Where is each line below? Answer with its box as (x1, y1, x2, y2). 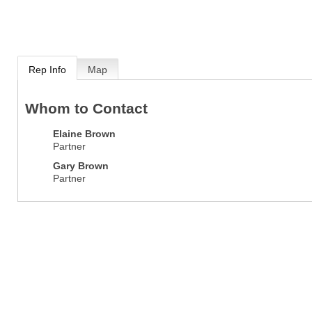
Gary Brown (52, 159, 109, 171)
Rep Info (28, 64, 66, 75)
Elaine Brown (52, 127, 116, 139)
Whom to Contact (24, 100, 148, 117)
